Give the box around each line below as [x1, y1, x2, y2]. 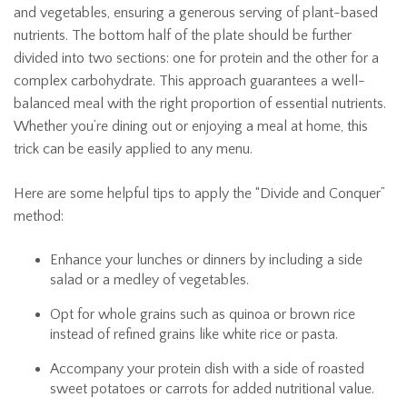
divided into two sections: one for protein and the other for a [14, 50, 379, 66]
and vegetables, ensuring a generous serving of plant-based [14, 5, 378, 21]
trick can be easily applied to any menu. [14, 141, 253, 157]
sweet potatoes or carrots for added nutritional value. [50, 381, 374, 397]
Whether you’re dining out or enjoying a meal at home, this [14, 118, 368, 134]
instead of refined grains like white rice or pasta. [50, 326, 338, 342]
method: [14, 208, 64, 224]
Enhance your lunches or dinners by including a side [50, 252, 362, 268]
